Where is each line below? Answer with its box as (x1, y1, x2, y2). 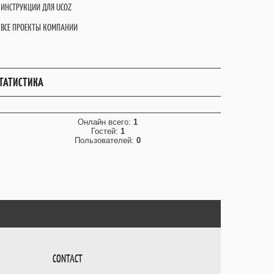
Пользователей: (75, 135, 136, 145)
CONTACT (53, 251, 83, 265)
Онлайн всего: (78, 117, 133, 127)
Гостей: (91, 126, 120, 136)
